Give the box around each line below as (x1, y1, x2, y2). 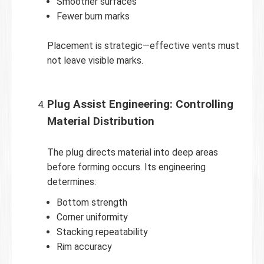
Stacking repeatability (57, 226, 148, 237)
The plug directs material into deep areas (47, 146, 218, 158)
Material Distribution (47, 114, 154, 128)
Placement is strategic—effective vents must (47, 39, 239, 51)
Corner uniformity (57, 211, 128, 223)
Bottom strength (57, 196, 127, 208)
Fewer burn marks (57, 10, 130, 22)
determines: (47, 176, 96, 187)
